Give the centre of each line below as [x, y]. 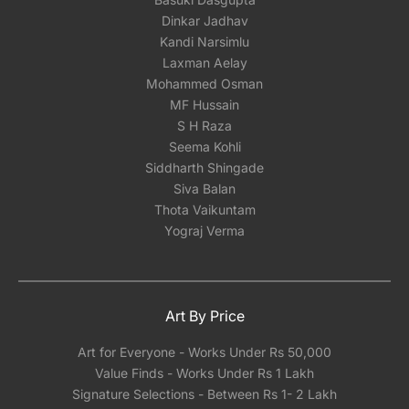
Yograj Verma [204, 231]
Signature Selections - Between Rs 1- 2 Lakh [204, 394]
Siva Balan [204, 189]
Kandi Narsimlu [204, 42]
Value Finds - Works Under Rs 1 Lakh [204, 373]
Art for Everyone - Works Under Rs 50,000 [204, 352]
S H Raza [204, 126]
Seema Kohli [204, 147]
